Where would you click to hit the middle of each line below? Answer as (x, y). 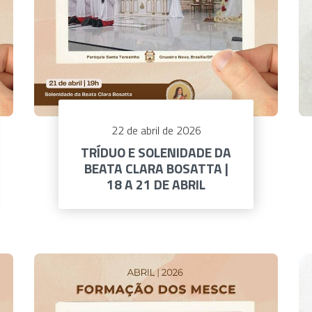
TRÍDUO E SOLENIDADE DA (156, 153)
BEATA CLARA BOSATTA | (156, 169)
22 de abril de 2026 (156, 131)
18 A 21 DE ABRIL (156, 185)
